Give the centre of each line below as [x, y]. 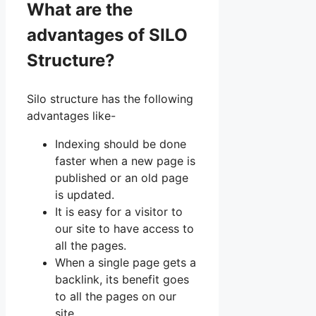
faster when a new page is [125, 160]
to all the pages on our [116, 296]
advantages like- [71, 115]
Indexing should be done [121, 144]
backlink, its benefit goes [122, 279]
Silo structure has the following [110, 98]
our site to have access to [124, 228]
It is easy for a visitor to [119, 211]
